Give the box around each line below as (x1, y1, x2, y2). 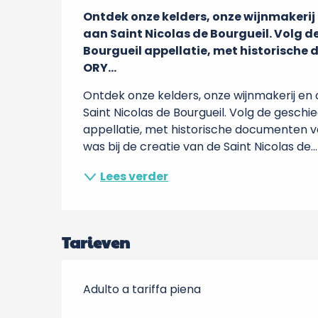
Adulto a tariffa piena (83, 281, 202, 297)
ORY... (83, 60, 117, 76)
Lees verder (100, 168, 169, 185)
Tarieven (62, 231, 131, 253)
